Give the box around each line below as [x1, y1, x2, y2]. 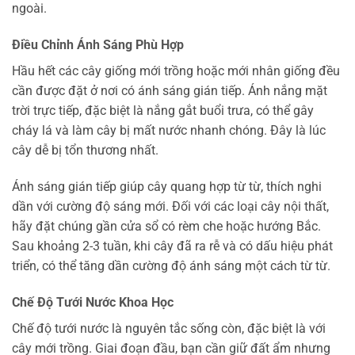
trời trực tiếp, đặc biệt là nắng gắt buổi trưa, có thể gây [12, 102, 314, 118]
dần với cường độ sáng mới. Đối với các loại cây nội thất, [12, 198, 329, 214]
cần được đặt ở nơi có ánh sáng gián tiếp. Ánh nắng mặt [12, 82, 327, 98]
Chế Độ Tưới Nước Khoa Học [12, 294, 174, 310]
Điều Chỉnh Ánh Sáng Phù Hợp [12, 36, 184, 52]
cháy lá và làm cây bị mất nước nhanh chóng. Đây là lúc [12, 122, 326, 138]
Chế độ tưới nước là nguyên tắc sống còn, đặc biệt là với [12, 320, 326, 336]
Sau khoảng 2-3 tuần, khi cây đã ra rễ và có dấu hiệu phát [12, 238, 333, 254]
